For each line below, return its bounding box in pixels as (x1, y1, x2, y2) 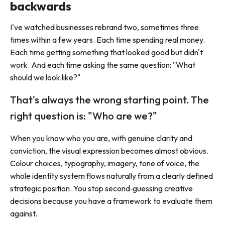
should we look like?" (10, 72, 80, 83)
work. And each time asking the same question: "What (10, 60, 195, 70)
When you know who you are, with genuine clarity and (10, 133, 192, 144)
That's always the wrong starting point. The (10, 93, 209, 106)
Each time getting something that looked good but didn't (10, 47, 203, 58)
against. (10, 208, 37, 219)
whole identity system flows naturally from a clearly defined (10, 171, 213, 181)
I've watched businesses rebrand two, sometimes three (10, 22, 199, 33)
